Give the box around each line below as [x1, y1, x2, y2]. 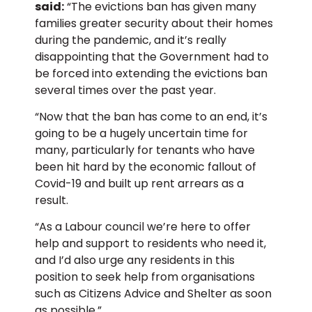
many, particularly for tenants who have [35, 141, 255, 158]
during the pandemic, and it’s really [35, 31, 226, 48]
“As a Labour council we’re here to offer [35, 219, 251, 235]
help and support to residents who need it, [35, 235, 266, 252]
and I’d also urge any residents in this [35, 252, 235, 269]
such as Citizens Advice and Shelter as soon [35, 286, 272, 302]
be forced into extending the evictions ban [35, 65, 267, 81]
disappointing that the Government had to [35, 48, 269, 65]
